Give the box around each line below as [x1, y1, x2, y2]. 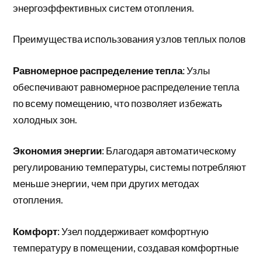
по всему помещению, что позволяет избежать [13, 96, 223, 109]
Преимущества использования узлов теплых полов [13, 33, 246, 45]
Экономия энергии [13, 144, 102, 157]
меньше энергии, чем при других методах [13, 177, 200, 189]
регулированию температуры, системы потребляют [13, 161, 247, 173]
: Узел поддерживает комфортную [57, 225, 209, 237]
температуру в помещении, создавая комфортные [13, 241, 239, 254]
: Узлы [182, 64, 211, 77]
